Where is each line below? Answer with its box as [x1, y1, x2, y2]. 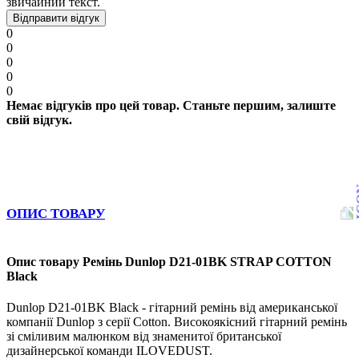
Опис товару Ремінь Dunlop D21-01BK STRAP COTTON [6, 255, 332, 269]
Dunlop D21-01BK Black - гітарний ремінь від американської [6, 301, 337, 315]
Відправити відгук [13, 11, 99, 24]
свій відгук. [6, 112, 72, 127]
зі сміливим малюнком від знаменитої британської [6, 329, 281, 344]
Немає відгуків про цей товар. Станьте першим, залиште [6, 98, 336, 112]
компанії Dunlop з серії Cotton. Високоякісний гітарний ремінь [6, 315, 347, 329]
